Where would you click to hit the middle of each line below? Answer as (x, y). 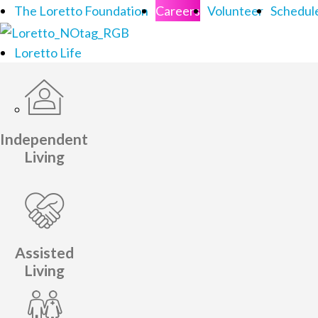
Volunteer (235, 11)
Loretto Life (48, 53)
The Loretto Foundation (81, 11)
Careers (178, 11)
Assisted (44, 253)
